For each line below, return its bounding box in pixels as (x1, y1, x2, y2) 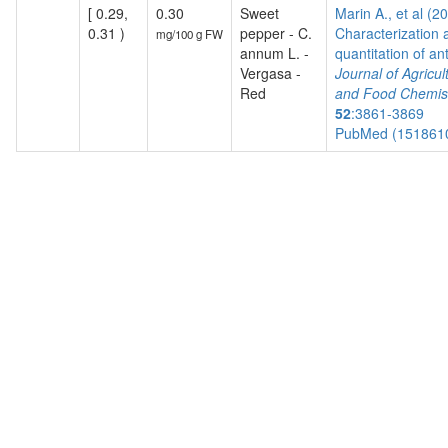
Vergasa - (240, 63, 301, 83)
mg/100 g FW (156, 26, 223, 42)
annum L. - (240, 43, 309, 63)
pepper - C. (240, 23, 312, 43)
